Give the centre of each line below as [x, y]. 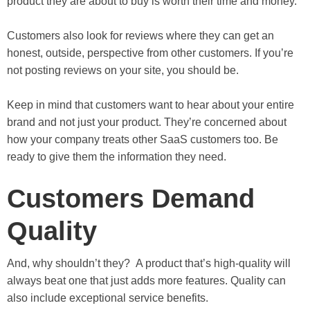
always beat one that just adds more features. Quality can [146, 280]
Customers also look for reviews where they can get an [140, 35]
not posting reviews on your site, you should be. [123, 70]
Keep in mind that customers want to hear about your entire [151, 104]
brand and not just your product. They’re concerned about [147, 122]
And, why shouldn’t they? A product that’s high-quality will [149, 263]
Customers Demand [131, 198]
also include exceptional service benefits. [108, 298]
